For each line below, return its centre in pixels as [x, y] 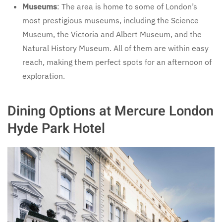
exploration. [44, 76]
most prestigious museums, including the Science [111, 21]
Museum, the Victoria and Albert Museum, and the [112, 34]
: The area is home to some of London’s [127, 7]
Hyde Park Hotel [56, 129]
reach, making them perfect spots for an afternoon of [117, 62]
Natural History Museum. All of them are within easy [115, 48]
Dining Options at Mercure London [111, 111]
